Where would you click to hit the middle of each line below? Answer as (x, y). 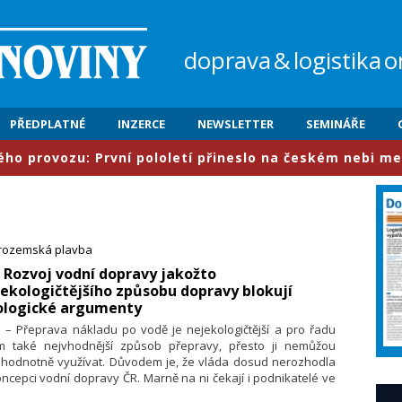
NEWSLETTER (236, 124)
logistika (337, 60)
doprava (227, 60)
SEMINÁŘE (336, 124)
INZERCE (141, 124)
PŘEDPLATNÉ (48, 124)
